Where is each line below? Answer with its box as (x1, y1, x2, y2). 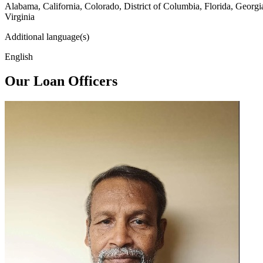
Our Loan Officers (5, 73, 117, 89)
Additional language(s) (5, 31, 89, 42)
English (5, 51, 33, 62)
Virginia (5, 11, 35, 22)
